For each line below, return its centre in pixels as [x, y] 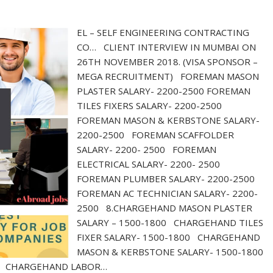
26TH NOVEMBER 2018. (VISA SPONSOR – [168, 62]
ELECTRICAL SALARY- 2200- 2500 [151, 164]
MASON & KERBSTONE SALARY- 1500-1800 [170, 252]
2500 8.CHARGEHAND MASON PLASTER [165, 208]
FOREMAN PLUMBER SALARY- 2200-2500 [168, 179]
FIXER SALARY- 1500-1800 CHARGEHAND [169, 237]
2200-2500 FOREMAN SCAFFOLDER [156, 135]
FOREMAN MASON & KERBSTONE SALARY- [168, 120]
